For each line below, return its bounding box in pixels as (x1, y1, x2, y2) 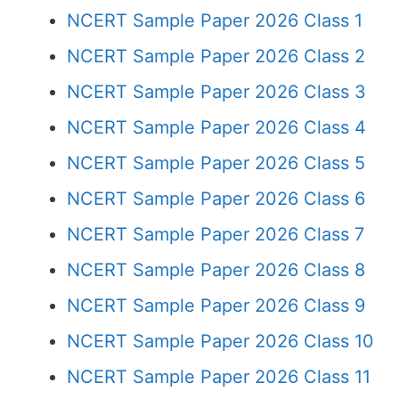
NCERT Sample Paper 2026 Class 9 (67, 295, 365, 316)
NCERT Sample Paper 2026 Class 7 (67, 224, 364, 245)
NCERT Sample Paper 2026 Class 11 (67, 366, 370, 387)
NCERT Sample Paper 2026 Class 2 (67, 45, 365, 67)
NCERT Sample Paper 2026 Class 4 (67, 117, 366, 138)
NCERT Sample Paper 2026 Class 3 (67, 81, 366, 102)
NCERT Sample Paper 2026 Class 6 (67, 188, 365, 209)
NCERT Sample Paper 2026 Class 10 (67, 330, 374, 352)
